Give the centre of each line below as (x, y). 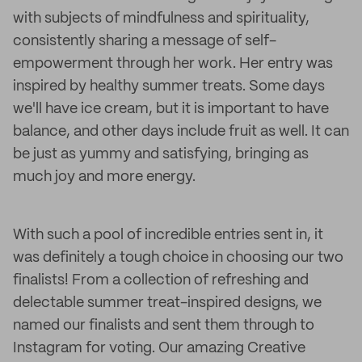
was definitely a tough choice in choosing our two (178, 258)
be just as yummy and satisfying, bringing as (161, 154)
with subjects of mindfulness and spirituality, (161, 19)
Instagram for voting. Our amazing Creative (159, 348)
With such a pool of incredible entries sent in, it (168, 235)
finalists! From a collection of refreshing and (161, 280)
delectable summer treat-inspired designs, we (167, 303)
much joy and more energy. (104, 177)
